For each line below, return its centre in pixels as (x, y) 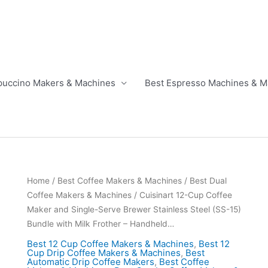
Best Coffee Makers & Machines (119, 181)
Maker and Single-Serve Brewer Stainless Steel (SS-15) (134, 209)
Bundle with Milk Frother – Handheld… (100, 224)
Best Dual (208, 181)
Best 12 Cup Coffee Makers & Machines (110, 243)
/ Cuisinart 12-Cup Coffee (182, 195)
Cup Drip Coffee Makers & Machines (103, 252)
